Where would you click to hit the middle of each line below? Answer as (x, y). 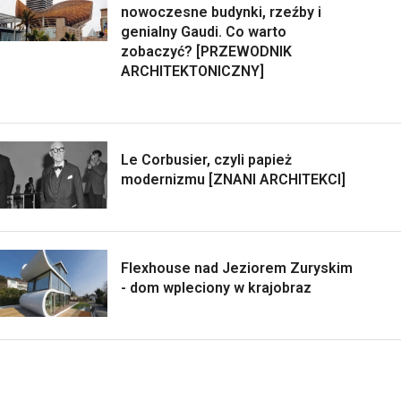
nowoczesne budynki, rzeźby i (221, 13)
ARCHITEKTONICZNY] (192, 72)
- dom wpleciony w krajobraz (216, 288)
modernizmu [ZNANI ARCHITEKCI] (233, 180)
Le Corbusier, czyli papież (206, 160)
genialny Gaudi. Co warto (204, 32)
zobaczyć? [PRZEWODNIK (206, 52)
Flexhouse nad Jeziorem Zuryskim (237, 269)
